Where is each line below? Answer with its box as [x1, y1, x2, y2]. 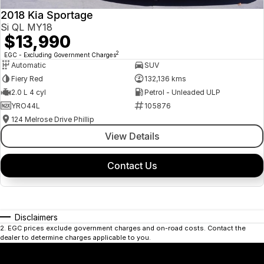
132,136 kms [144, 74, 186, 83]
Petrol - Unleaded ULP [144, 87, 220, 97]
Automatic [11, 60, 46, 70]
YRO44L [11, 101, 40, 110]
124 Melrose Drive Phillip [11, 114, 94, 124]
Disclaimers [15, 212, 58, 223]
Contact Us [107, 160, 157, 172]
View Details [104, 130, 160, 143]
